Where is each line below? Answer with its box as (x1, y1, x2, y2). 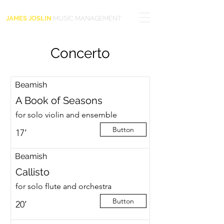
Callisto (15, 166, 49, 178)
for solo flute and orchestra (15, 181, 111, 191)
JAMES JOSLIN (6, 14, 51, 22)
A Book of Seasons (15, 94, 102, 106)
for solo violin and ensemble (15, 110, 117, 119)
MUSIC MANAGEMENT (51, 14, 121, 22)
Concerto (50, 45, 110, 61)
